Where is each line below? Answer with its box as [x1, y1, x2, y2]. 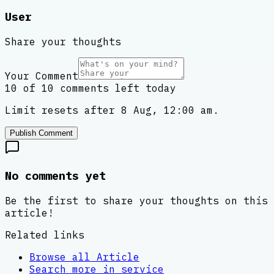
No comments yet [5, 168, 106, 183]
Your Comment [5, 70, 78, 83]
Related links [5, 228, 84, 241]
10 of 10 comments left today [5, 82, 176, 95]
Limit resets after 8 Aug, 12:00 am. [5, 104, 219, 117]
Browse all [29, 250, 97, 263]
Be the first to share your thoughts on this [5, 194, 268, 207]
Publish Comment [10, 128, 73, 138]
